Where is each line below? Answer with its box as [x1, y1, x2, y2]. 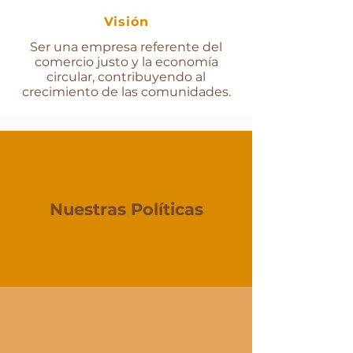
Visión [103, 14, 149, 30]
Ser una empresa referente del [30, 39, 222, 55]
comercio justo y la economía [34, 54, 218, 70]
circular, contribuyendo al [46, 69, 206, 85]
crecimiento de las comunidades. [21, 84, 231, 100]
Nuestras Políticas [49, 199, 203, 220]
